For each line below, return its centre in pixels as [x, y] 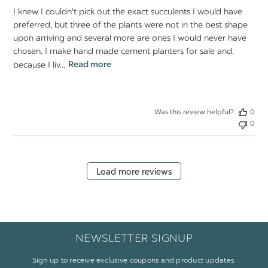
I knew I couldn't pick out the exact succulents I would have [128, 12]
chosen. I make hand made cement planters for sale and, [124, 52]
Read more [90, 66]
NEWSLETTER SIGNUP [134, 238]
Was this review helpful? [194, 112]
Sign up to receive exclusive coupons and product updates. [134, 260]
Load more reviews [134, 172]
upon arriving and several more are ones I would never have [130, 39]
